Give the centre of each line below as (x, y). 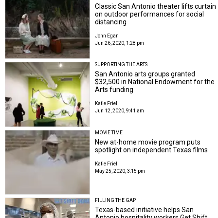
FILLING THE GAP (116, 200)
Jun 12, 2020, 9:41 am (120, 111)
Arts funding (114, 90)
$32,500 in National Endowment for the (155, 82)
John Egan (107, 36)
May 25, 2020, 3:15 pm (120, 171)
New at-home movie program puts (148, 142)
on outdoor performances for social (150, 14)
